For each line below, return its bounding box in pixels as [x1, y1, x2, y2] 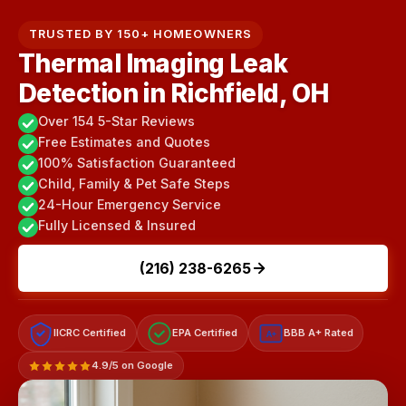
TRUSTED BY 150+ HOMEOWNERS [29, 27, 252, 42]
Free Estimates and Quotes [38, 134, 210, 150]
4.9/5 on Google [92, 359, 174, 372]
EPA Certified [172, 326, 238, 340]
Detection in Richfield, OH [18, 78, 329, 110]
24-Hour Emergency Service [38, 197, 221, 213]
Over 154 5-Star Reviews [38, 113, 195, 130]
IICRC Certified [53, 326, 127, 340]
